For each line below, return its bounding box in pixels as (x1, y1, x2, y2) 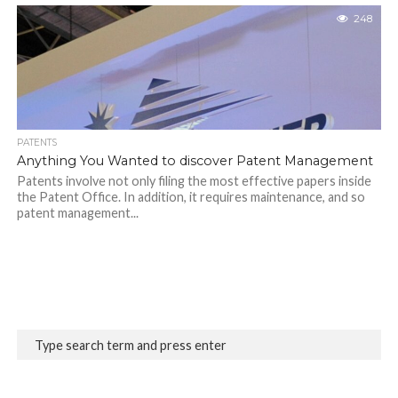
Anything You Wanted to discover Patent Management (16, 153, 373, 169)
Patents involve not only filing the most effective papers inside (16, 173, 371, 188)
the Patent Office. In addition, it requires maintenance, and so (16, 189, 365, 204)
